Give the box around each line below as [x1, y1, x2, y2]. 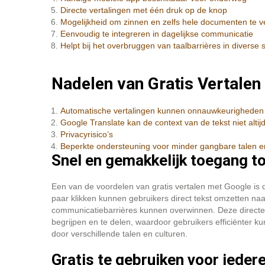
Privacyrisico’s [60, 130, 113, 139]
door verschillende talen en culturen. [51, 229, 188, 238]
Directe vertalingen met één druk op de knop [60, 5, 227, 15]
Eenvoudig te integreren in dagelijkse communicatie [60, 29, 253, 38]
